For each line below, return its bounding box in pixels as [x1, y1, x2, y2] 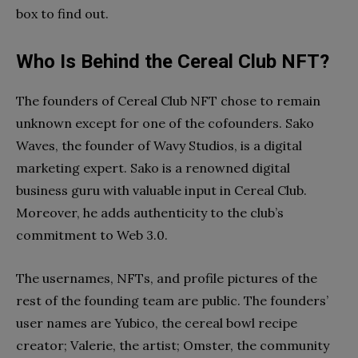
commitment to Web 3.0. [16, 226, 171, 243]
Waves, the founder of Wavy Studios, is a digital [16, 137, 302, 153]
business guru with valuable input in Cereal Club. [16, 181, 307, 198]
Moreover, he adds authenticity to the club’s [16, 204, 284, 221]
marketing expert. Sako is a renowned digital [16, 159, 290, 176]
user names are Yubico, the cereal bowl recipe [16, 314, 297, 331]
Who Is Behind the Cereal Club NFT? [16, 50, 329, 73]
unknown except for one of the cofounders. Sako [16, 114, 314, 131]
